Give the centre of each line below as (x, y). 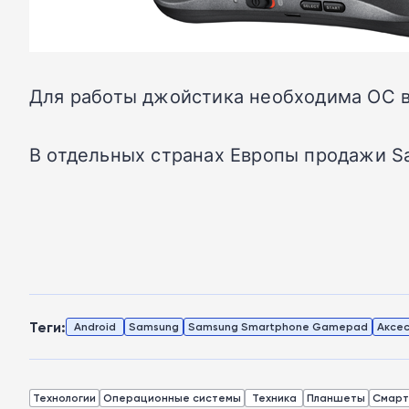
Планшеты (336, 398)
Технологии (64, 398)
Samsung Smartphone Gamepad (278, 326)
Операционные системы (172, 398)
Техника (274, 398)
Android (95, 326)
